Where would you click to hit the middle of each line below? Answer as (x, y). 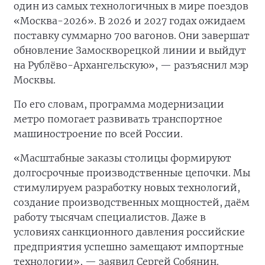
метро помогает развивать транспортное (118, 119)
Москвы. (35, 80)
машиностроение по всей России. (98, 134)
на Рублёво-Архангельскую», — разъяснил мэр (131, 65)
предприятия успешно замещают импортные (129, 247)
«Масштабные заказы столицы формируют (122, 158)
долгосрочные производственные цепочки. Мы (132, 173)
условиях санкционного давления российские (129, 232)
